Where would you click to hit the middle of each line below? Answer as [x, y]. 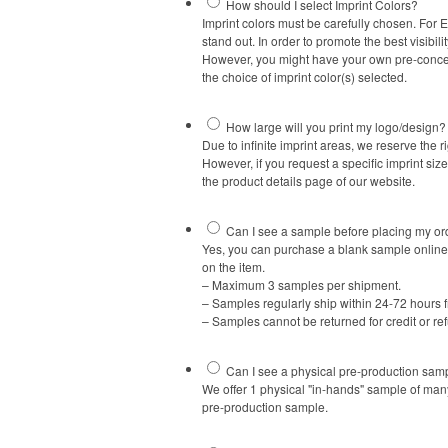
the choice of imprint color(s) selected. [304, 77]
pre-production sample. [265, 406]
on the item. [233, 266]
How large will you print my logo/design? [336, 126]
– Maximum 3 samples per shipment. [301, 284]
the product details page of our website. [308, 180]
